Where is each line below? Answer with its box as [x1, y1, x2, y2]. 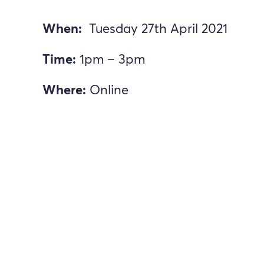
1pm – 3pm [76, 54, 145, 67]
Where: [42, 84, 86, 98]
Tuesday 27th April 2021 [85, 23, 227, 37]
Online [86, 84, 128, 98]
